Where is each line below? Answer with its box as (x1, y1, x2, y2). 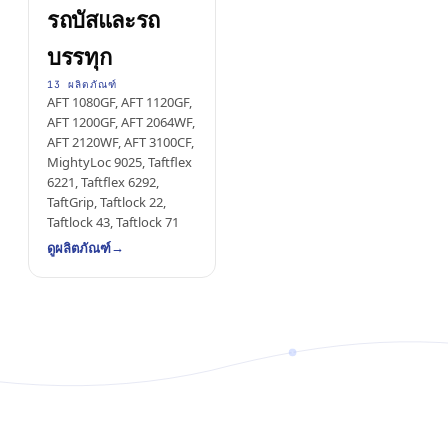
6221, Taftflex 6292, (47, 173, 159, 193)
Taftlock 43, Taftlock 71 (47, 213, 179, 233)
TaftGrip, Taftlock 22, (47, 193, 166, 213)
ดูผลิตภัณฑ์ (47, 240, 111, 256)
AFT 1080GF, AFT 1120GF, (47, 93, 192, 113)
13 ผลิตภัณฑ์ (47, 78, 117, 91)
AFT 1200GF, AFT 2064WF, (47, 113, 195, 133)
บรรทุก (47, 44, 112, 70)
